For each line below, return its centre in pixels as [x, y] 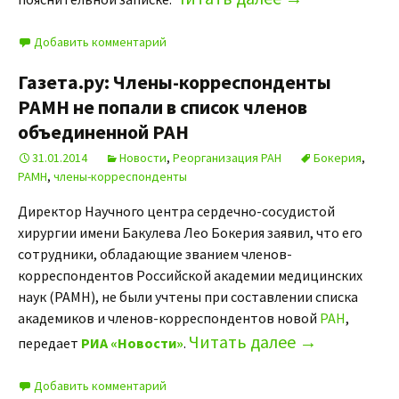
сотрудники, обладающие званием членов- [155, 254]
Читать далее [244, 342]
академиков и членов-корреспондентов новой [169, 318]
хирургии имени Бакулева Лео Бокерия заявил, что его [190, 232]
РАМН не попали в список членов [163, 107]
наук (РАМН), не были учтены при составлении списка [188, 297]
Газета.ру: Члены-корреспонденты [175, 82]
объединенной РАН [103, 132]
